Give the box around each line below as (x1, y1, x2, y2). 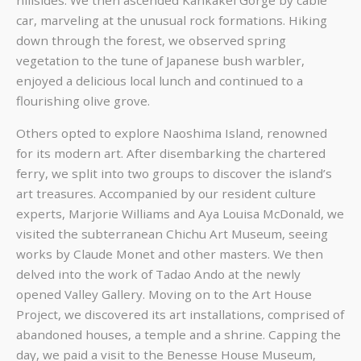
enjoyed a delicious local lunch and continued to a (16, 72, 303, 89)
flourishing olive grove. (16, 92, 150, 109)
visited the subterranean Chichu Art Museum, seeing (16, 225, 328, 242)
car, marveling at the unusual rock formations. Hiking (16, 11, 327, 28)
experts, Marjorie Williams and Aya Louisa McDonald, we (16, 205, 344, 222)
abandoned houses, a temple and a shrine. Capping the (16, 326, 341, 342)
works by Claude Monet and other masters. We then (16, 245, 323, 262)
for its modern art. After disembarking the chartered (16, 144, 326, 161)
